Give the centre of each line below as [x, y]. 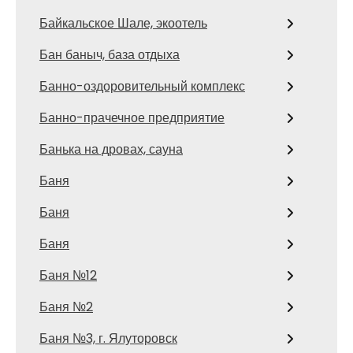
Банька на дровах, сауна [111, 149]
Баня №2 [66, 307]
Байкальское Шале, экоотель [123, 23]
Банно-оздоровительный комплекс [142, 86]
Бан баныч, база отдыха [110, 55]
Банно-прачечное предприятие [132, 118]
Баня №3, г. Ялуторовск [108, 338]
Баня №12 [68, 275]
